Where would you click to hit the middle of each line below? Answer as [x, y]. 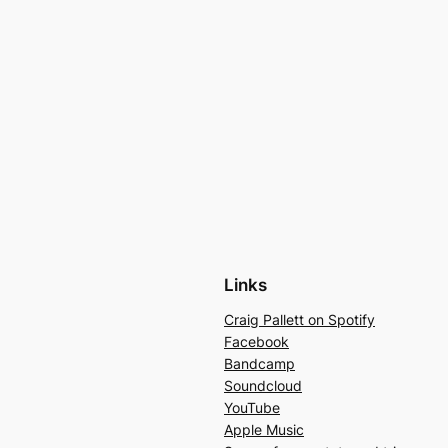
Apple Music [264, 429]
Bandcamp [259, 363]
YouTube [252, 407]
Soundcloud [263, 385]
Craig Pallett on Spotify [299, 319]
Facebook [256, 341]
